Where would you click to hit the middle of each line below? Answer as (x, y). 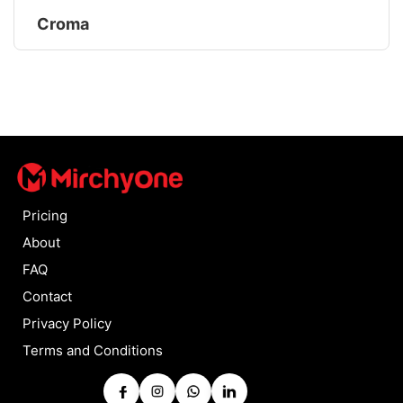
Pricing (45, 215)
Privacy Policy (67, 323)
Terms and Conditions (93, 350)
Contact (47, 296)
